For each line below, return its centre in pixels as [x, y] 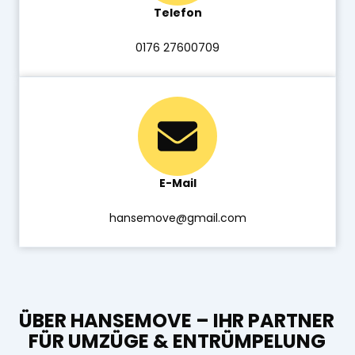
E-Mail [177, 183]
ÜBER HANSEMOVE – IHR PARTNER [177, 321]
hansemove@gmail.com [177, 218]
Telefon [177, 13]
